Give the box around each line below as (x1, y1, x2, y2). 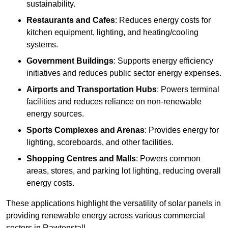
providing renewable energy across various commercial (6, 211, 205, 220)
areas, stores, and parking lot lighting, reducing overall (26, 166, 221, 175)
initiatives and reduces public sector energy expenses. (26, 68, 221, 77)
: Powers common (136, 154, 201, 163)
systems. (26, 40, 58, 49)
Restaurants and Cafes (26, 15, 115, 24)
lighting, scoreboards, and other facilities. (26, 137, 174, 147)
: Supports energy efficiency (113, 56, 213, 65)
